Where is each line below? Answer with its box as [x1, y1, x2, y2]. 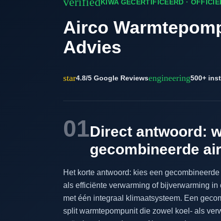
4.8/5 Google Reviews [76, 74, 148, 82]
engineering [148, 73, 190, 83]
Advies [63, 37, 121, 58]
